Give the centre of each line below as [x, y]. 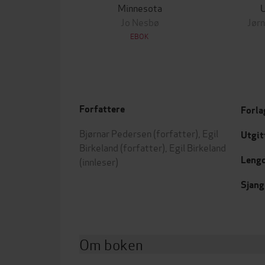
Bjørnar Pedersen [115, 133]
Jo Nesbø [140, 22]
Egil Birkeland [198, 147]
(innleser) [99, 161]
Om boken [111, 244]
